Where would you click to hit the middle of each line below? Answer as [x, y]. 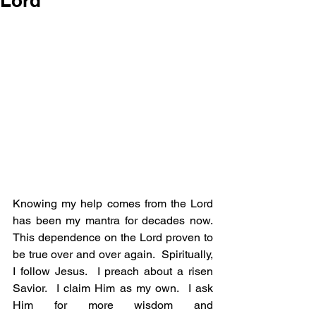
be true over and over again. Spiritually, [113, 255]
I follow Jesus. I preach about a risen [113, 272]
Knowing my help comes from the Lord [113, 204]
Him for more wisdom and [113, 305]
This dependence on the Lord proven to [113, 238]
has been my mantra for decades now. [113, 221]
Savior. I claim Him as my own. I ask [113, 288]
